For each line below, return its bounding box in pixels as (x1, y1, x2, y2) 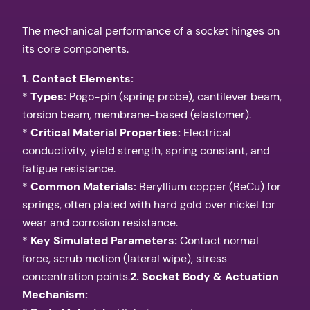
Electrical (181, 125, 231, 140)
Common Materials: (30, 179, 136, 194)
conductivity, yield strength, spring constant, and (22, 143, 270, 158)
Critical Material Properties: (30, 125, 181, 140)
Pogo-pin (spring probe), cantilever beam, (66, 89, 282, 104)
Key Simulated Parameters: (30, 232, 177, 248)
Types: (30, 89, 66, 104)
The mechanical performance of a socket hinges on (22, 24, 280, 39)
